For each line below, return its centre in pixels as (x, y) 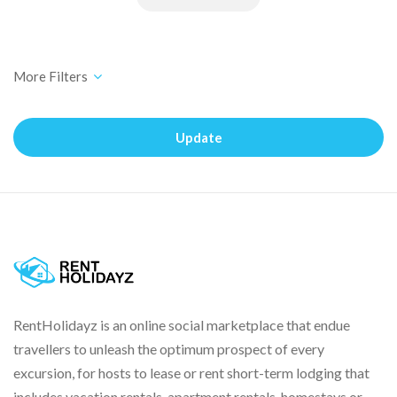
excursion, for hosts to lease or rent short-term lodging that (191, 373)
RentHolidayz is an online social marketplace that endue (182, 325)
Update (198, 138)
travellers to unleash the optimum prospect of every (169, 349)
